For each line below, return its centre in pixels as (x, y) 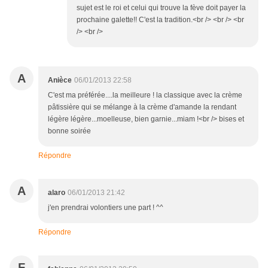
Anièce (60, 80)
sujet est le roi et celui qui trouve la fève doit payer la (161, 8)
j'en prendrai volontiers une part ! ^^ (106, 208)
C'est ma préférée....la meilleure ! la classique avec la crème (145, 95)
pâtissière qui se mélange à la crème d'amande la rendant (142, 107)
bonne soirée (69, 131)
